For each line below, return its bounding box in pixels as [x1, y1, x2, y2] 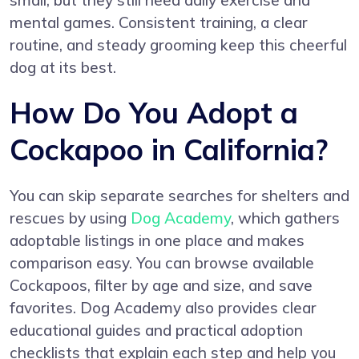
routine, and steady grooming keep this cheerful [10, 35, 347, 55]
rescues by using [10, 208, 131, 228]
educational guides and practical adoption [10, 321, 303, 341]
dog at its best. [10, 58, 116, 78]
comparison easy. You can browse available [10, 253, 314, 273]
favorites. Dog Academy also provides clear [10, 298, 317, 318]
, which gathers [231, 208, 340, 228]
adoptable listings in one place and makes [10, 231, 305, 251]
